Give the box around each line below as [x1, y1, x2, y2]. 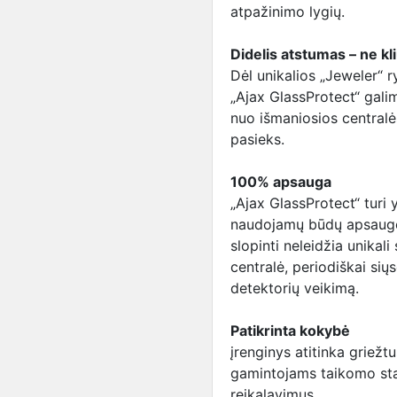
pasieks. [230, 130, 284, 148]
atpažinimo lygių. [230, 3, 345, 20]
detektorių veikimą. [230, 279, 359, 297]
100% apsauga [230, 173, 331, 191]
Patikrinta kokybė [230, 322, 350, 339]
